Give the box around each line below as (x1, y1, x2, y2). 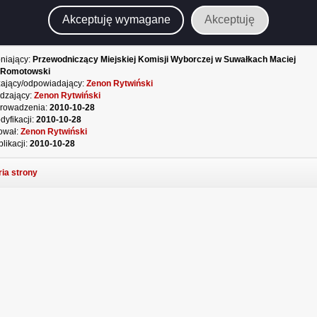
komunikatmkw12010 (132, 50, 214, 60)
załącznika (132, 38, 173, 48)
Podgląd (132, 25, 165, 36)
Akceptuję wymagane (62, 13, 171, 26)
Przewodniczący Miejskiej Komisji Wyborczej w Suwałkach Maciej (33, 54, 296, 64)
